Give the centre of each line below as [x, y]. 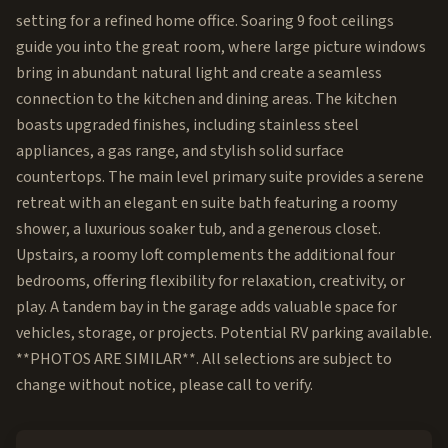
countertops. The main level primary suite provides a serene [220, 177]
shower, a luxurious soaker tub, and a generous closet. [198, 229]
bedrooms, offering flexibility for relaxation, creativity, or [210, 281]
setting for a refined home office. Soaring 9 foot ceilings [205, 21]
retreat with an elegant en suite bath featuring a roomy [206, 203]
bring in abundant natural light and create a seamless [199, 73]
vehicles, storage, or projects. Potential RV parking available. [224, 333]
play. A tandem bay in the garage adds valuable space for [206, 307]
